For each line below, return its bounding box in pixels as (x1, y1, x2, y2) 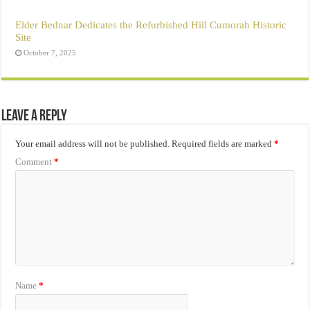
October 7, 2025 (24, 48, 77, 57)
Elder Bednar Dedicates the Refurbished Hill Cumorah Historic (15, 18, 287, 30)
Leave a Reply (1, 108, 68, 125)
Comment (15, 156, 55, 167)
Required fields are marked (172, 138, 275, 149)
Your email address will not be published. (15, 138, 170, 149)
